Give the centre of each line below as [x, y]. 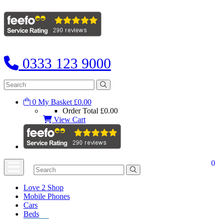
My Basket [55, 102]
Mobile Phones [47, 196]
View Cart [69, 120]
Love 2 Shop [44, 187]
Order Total [81, 111]
